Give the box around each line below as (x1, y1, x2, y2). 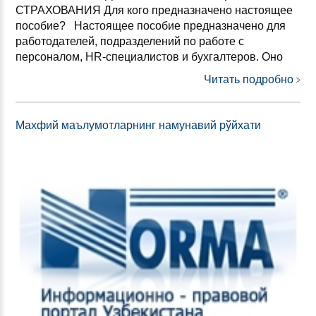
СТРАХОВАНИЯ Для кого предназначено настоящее (16, 4, 293, 16)
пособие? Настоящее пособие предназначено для (16, 19, 286, 32)
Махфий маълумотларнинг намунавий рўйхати (16, 119, 261, 131)
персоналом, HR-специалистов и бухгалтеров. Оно (16, 50, 283, 63)
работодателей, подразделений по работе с (16, 35, 244, 47)
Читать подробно (204, 73, 293, 85)
